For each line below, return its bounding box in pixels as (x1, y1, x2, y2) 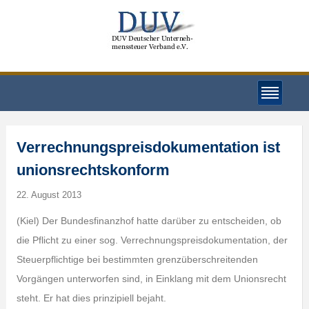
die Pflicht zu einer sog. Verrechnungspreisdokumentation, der (16, 235, 288, 246)
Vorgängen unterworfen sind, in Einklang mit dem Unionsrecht (16, 273, 286, 284)
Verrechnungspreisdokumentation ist (16, 139, 280, 156)
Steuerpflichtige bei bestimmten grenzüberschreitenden (16, 254, 258, 265)
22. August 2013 (16, 190, 81, 200)
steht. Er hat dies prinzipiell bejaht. (16, 292, 166, 303)
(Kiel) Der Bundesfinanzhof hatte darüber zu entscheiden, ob (16, 215, 281, 226)
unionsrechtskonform (16, 161, 170, 179)
